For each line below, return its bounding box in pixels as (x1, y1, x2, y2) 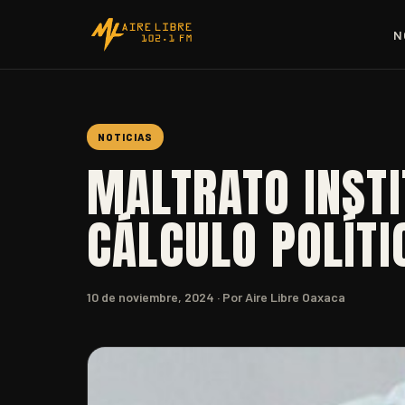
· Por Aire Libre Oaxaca (214, 289, 345, 305)
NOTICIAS (98, 131, 153, 143)
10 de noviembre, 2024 (87, 289, 214, 305)
